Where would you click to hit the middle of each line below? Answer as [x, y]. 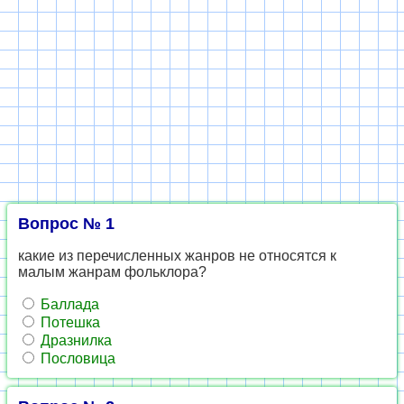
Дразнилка [74, 340]
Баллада [68, 304]
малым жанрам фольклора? [112, 272]
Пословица [76, 358]
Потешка [69, 322]
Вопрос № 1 [66, 224]
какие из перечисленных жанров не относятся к [177, 256]
